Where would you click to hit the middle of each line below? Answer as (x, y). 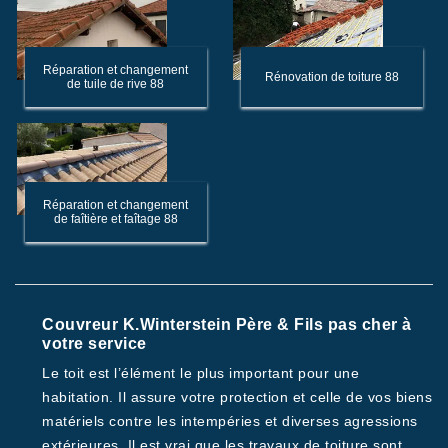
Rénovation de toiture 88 (331, 77)
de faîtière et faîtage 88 (115, 219)
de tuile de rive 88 (116, 84)
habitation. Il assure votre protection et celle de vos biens (237, 397)
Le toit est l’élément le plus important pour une (200, 373)
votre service (94, 343)
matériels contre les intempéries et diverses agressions (230, 421)
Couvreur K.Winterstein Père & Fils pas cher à (227, 324)
